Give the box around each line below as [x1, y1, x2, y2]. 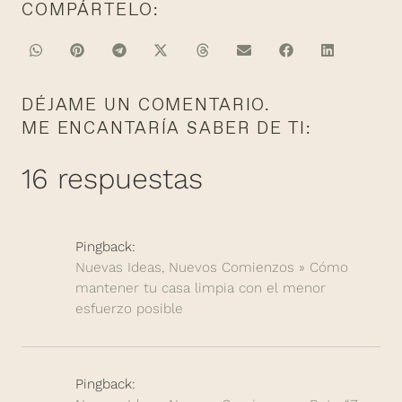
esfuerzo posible [75, 300, 183, 317]
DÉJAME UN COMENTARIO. [22, 92, 271, 116]
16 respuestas [22, 161, 203, 196]
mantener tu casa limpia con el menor [75, 279, 326, 296]
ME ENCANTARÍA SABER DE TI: [22, 116, 311, 139]
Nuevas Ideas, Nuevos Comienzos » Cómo [75, 258, 348, 275]
